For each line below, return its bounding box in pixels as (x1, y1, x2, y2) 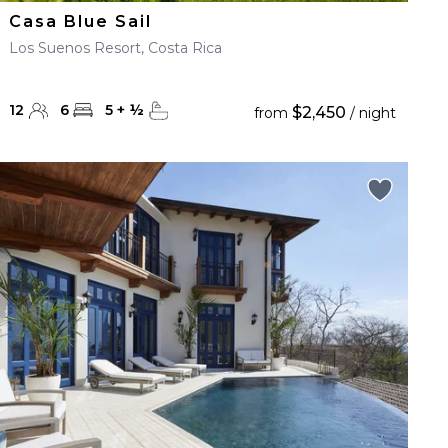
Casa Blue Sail (9, 12, 153, 31)
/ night (345, 104, 396, 122)
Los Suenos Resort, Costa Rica (9, 39, 223, 57)
